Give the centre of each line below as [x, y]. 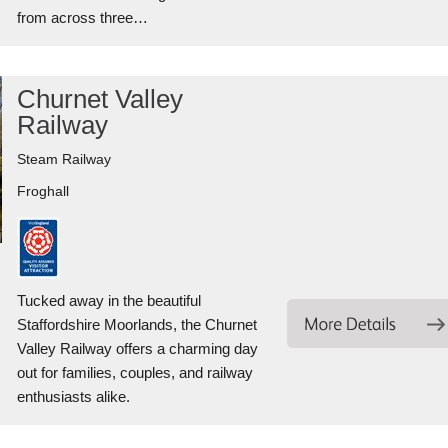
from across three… [82, 17]
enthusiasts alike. [73, 396]
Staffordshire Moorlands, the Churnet [136, 324]
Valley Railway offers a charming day [137, 348]
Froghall [42, 191]
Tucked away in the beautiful [108, 300]
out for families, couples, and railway [134, 372]
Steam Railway [63, 159]
